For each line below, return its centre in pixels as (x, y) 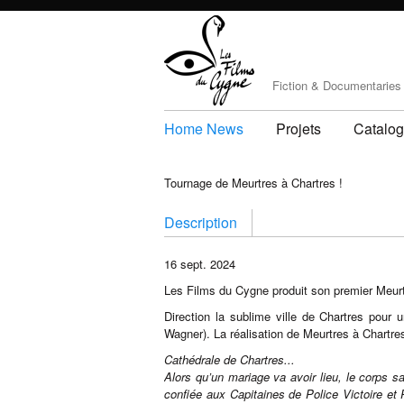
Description (201, 222)
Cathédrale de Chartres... (230, 359)
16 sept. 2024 (200, 264)
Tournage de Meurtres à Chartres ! (253, 183)
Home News (204, 129)
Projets (298, 129)
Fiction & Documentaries (337, 85)
